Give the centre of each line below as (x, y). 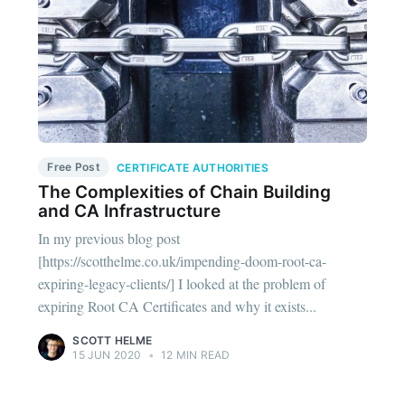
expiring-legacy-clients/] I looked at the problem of (182, 284)
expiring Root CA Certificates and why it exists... (178, 306)
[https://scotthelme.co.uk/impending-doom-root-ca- (183, 261)
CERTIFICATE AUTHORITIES (193, 168)
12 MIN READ (194, 355)
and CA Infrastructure (130, 211)
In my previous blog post (109, 239)
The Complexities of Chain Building (185, 192)
